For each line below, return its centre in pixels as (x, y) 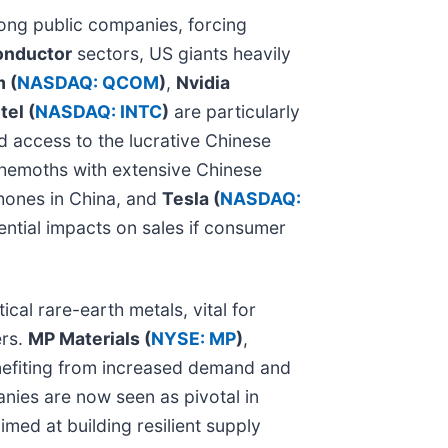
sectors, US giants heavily (181, 53)
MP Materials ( (89, 338)
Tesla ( (191, 198)
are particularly (234, 111)
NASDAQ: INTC (98, 111)
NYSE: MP (193, 338)
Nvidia (203, 82)
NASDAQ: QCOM (88, 82)
